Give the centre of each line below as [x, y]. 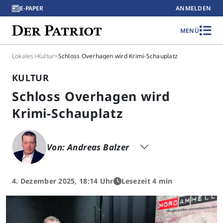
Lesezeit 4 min [147, 181]
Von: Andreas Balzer [89, 147]
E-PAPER [32, 8]
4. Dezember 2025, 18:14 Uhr [63, 181]
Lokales [23, 56]
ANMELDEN [193, 8]
